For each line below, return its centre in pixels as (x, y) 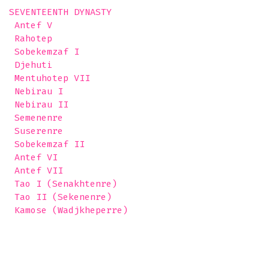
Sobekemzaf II (47, 144)
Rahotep (31, 38)
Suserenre (36, 131)
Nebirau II (39, 104)
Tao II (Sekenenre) (60, 197)
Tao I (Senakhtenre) (63, 184)
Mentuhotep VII (50, 78)
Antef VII (36, 171)
